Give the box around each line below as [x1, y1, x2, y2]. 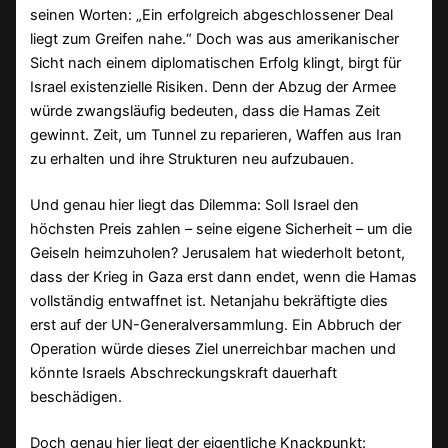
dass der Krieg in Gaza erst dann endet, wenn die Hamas [30, 268, 418, 287]
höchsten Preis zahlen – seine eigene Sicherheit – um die [30, 220, 413, 239]
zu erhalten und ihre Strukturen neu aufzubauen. [30, 150, 355, 169]
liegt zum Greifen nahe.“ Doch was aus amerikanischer [30, 30, 400, 49]
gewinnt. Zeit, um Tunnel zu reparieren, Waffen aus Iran [30, 126, 403, 145]
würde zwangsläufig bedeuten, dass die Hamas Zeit [30, 102, 381, 121]
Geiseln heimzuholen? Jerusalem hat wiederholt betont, [30, 244, 406, 263]
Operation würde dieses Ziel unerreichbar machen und [30, 340, 397, 359]
